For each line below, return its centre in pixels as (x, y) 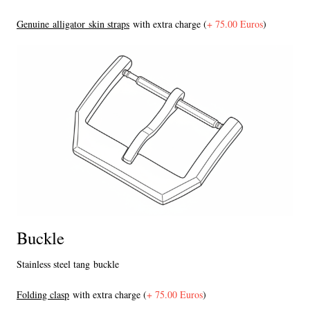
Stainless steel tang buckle (68, 264)
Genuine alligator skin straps (73, 24)
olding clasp (46, 294)
